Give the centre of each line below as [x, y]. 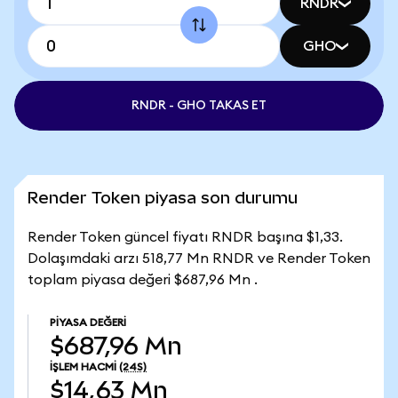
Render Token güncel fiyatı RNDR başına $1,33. [185, 237]
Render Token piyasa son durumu [163, 198]
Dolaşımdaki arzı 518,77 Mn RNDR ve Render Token [199, 259]
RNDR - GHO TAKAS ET [199, 106]
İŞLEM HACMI [83, 367]
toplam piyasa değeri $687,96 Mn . [143, 280]
